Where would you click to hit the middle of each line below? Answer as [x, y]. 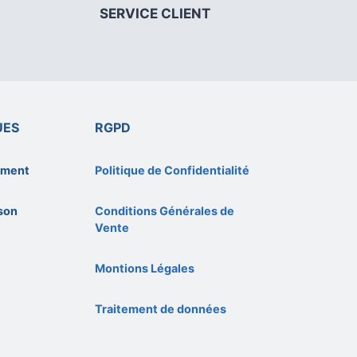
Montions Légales [144, 268]
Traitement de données [160, 308]
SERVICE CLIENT [155, 13]
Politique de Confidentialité [172, 170]
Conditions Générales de [164, 210]
